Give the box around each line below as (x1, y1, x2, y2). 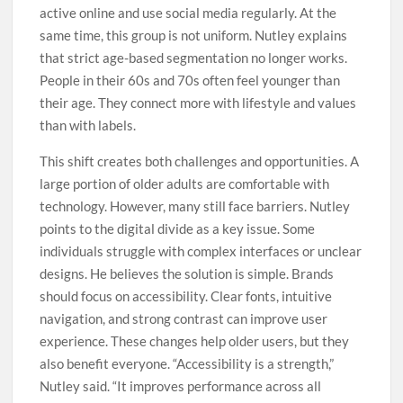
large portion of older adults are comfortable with (40, 175, 330, 193)
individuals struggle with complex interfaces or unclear (40, 243, 363, 260)
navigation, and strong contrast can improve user (40, 310, 328, 327)
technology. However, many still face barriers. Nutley (40, 198, 351, 215)
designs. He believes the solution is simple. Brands (40, 265, 335, 282)
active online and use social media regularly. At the (40, 4, 337, 22)
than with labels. (40, 117, 137, 134)
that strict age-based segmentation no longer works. (40, 49, 348, 67)
